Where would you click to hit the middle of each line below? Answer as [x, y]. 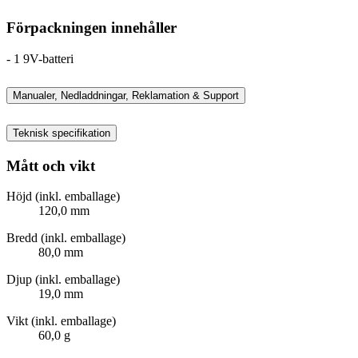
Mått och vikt [51, 165]
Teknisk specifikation [62, 133]
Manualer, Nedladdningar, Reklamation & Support [126, 95]
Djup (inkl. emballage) [63, 280]
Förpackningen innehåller [91, 28]
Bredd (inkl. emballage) [66, 238]
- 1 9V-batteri [40, 58]
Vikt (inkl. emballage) [61, 321]
